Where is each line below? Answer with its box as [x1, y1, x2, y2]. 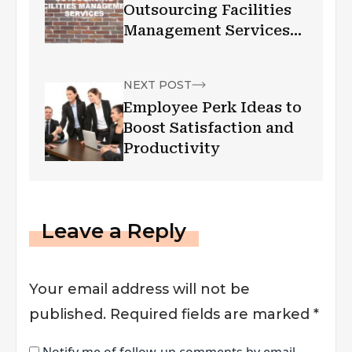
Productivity [123, 140, 220, 157]
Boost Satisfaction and [123, 119, 294, 137]
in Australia [123, 42, 211, 60]
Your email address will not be [29, 280, 250, 299]
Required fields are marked [110, 306, 313, 324]
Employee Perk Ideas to [123, 99, 302, 116]
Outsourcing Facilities [123, 2, 291, 19]
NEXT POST [123, 78, 192, 93]
